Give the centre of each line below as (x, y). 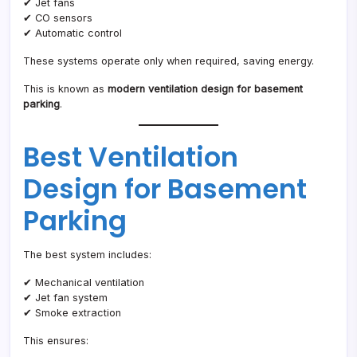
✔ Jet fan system (65, 298)
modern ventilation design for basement (205, 89)
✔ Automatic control (73, 33)
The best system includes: (87, 255)
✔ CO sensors (58, 18)
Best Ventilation (131, 158)
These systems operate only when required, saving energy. (169, 61)
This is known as (65, 89)
